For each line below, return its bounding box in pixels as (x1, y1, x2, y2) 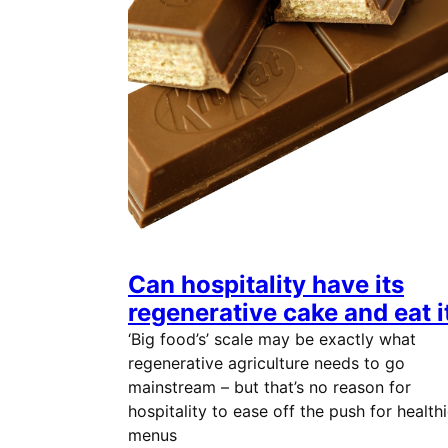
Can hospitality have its (128, 270, 404, 299)
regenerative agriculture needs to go (128, 353, 405, 373)
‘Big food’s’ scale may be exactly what (128, 329, 416, 349)
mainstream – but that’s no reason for (128, 377, 411, 397)
